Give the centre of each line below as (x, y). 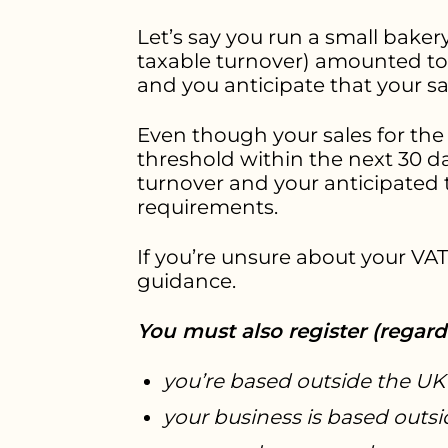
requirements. (207, 206)
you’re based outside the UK (304, 380)
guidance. (186, 280)
